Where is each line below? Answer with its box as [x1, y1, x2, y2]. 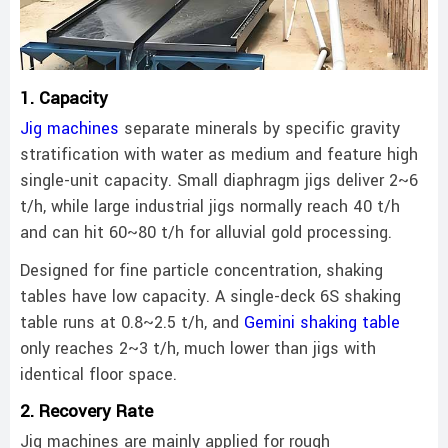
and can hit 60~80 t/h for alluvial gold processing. [20, 221, 392, 246]
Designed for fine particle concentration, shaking [20, 259, 383, 284]
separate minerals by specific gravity [119, 117, 400, 142]
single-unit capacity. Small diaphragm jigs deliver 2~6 [20, 169, 418, 194]
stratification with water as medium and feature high [20, 143, 418, 168]
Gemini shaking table [244, 311, 400, 336]
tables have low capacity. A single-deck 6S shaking [20, 285, 401, 310]
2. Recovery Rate [20, 399, 153, 426]
